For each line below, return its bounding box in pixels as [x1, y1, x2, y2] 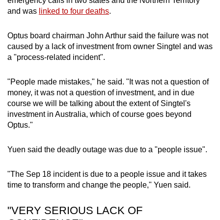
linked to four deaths [39, 7, 109, 16]
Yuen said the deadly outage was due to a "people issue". [7, 145, 207, 154]
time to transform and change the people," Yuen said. [7, 181, 191, 190]
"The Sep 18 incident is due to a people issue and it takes [7, 170, 207, 179]
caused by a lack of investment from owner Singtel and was [7, 42, 213, 51]
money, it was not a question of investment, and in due [7, 88, 194, 97]
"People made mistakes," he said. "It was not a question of [7, 78, 209, 86]
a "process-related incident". [7, 53, 107, 62]
